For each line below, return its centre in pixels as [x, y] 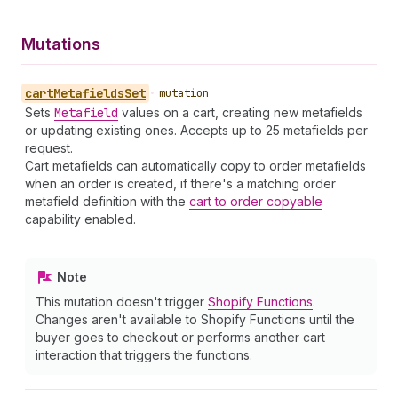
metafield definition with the [107, 201]
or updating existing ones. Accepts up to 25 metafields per [196, 130]
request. [49, 148]
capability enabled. [80, 219]
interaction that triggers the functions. [144, 355]
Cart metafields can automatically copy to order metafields [195, 166]
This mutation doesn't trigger [122, 302]
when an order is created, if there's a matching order [180, 183]
